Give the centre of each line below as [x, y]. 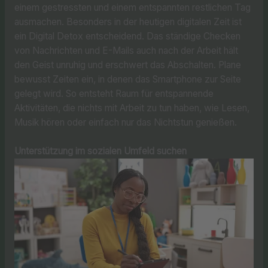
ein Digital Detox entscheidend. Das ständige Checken [127, 36]
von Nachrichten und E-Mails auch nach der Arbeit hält [126, 50]
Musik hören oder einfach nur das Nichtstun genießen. [125, 122]
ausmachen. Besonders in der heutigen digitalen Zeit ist [128, 22]
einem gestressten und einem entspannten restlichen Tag [132, 7]
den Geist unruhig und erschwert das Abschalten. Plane [127, 65]
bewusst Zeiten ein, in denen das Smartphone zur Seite [127, 79]
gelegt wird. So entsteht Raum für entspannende [114, 93]
